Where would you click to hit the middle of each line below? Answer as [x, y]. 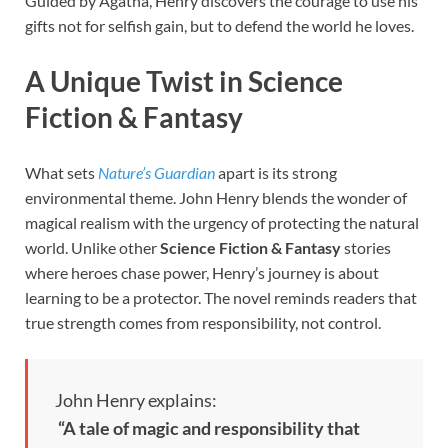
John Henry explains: [136, 400]
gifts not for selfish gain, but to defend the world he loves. [219, 25]
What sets [61, 173]
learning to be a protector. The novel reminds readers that [221, 298]
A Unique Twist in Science [184, 80]
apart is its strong [276, 173]
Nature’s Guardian [156, 173]
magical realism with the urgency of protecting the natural [222, 223]
